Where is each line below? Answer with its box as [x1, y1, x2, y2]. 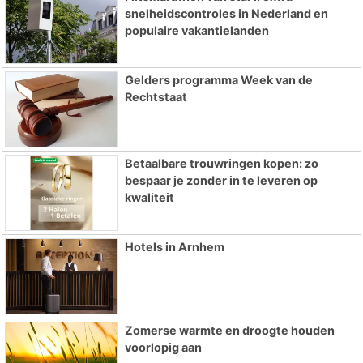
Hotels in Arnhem [124, 239, 224, 254]
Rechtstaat [124, 90, 187, 105]
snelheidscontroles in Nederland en [124, 6, 328, 21]
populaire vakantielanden [124, 23, 269, 38]
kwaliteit [124, 190, 174, 205]
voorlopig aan [124, 340, 202, 354]
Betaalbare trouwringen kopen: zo [124, 156, 318, 171]
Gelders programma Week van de [124, 73, 313, 88]
